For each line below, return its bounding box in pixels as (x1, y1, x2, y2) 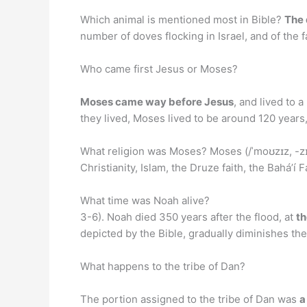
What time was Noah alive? (80, 194, 210, 207)
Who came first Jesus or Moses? (80, 62, 238, 75)
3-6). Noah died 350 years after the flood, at (80, 210, 296, 223)
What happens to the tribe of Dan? (80, 260, 245, 273)
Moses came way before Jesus (80, 95, 234, 108)
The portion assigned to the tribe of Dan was (80, 293, 299, 306)
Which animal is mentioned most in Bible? (80, 13, 284, 26)
